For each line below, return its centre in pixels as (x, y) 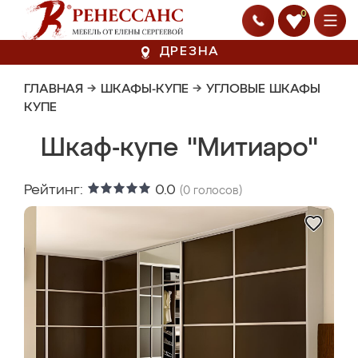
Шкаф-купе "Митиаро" (179, 149)
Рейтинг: (56, 190)
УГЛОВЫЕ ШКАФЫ (263, 89)
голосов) (216, 191)
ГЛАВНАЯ (54, 89)
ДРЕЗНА (189, 52)
